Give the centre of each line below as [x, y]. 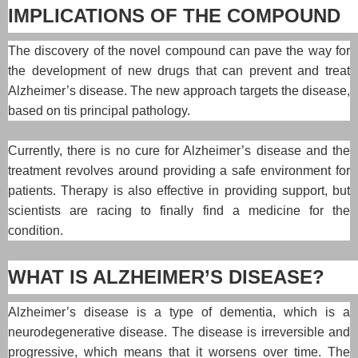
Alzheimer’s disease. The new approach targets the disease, [179, 91]
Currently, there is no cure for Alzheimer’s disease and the [179, 151]
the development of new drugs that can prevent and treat [179, 71]
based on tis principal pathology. [99, 111]
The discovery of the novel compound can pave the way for [179, 51]
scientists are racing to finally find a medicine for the [179, 211]
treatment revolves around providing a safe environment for [179, 171]
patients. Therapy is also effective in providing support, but [179, 191]
